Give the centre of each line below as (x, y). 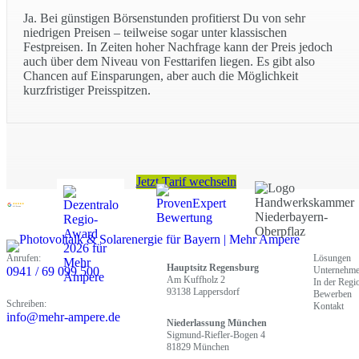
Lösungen (332, 258)
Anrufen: (24, 258)
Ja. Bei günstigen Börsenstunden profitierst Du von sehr (164, 18)
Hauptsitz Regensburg (213, 267)
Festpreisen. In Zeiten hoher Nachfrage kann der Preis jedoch (178, 47)
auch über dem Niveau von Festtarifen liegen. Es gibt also (169, 62)
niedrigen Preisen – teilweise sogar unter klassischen (155, 33)
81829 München (198, 347)
